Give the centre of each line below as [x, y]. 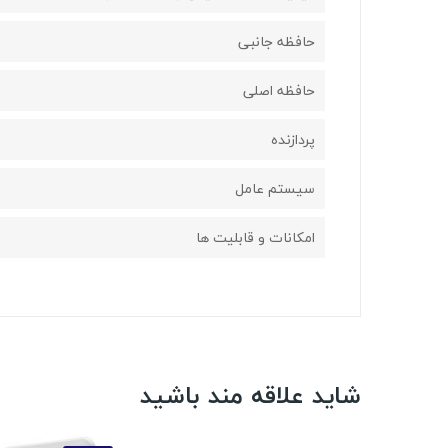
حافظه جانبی [276, 42]
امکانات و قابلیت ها [255, 238]
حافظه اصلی [279, 91]
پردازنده [293, 140]
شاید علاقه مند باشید [250, 396]
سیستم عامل [275, 189]
